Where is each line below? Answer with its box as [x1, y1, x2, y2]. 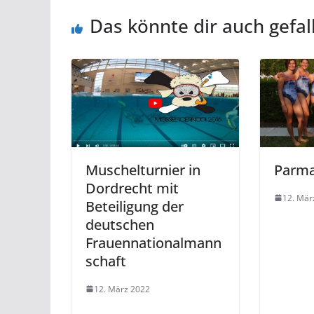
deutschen [86, 214, 154, 234]
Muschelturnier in [86, 160, 200, 179]
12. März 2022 [94, 282, 150, 295]
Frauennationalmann [86, 233, 221, 252]
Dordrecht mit [86, 178, 179, 198]
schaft [86, 251, 126, 271]
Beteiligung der [86, 196, 184, 216]
